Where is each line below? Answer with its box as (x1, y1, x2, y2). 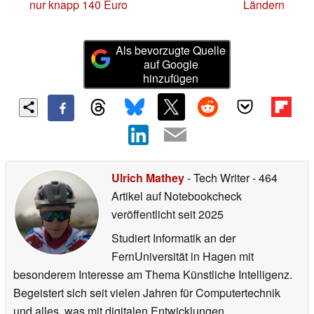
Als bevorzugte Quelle (116, 42, 226, 59)
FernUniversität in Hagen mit (111, 247, 254, 264)
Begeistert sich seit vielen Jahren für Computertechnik (13, 284, 280, 301)
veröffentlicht (111, 205, 175, 222)
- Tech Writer (184, 169, 252, 186)
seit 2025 (175, 205, 224, 222)
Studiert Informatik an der (111, 229, 235, 246)
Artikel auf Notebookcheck (111, 187, 242, 204)
